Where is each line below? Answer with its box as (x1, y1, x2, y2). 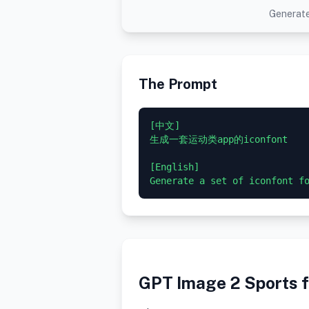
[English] (150, 161, 199, 173)
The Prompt (139, 76, 217, 93)
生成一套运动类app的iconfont (150, 134, 288, 146)
